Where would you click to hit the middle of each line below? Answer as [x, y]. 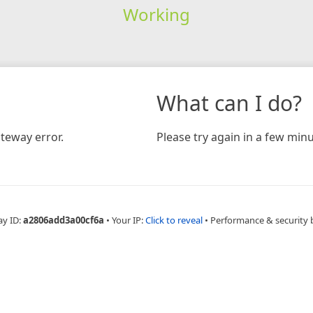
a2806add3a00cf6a [64, 220]
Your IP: [129, 220]
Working [156, 14]
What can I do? [229, 103]
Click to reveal [174, 220]
